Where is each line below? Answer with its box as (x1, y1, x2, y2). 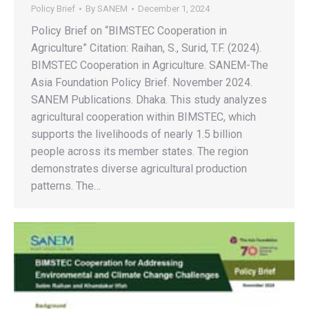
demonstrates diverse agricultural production (31, 162, 247, 175)
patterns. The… (31, 179, 101, 192)
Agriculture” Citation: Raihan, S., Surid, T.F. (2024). (31, 41, 261, 54)
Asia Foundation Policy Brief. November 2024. (31, 76, 252, 89)
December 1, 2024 (138, 3, 210, 14)
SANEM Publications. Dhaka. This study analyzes (31, 93, 267, 106)
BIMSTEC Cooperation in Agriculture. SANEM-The (31, 59, 268, 72)
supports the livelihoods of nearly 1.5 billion (31, 128, 242, 141)
